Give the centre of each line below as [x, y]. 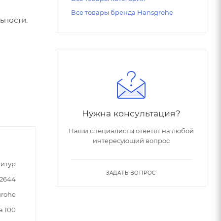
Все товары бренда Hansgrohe [122, 13]
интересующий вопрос [131, 141]
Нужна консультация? [131, 113]
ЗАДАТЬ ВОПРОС [131, 173]
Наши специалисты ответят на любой [131, 131]
